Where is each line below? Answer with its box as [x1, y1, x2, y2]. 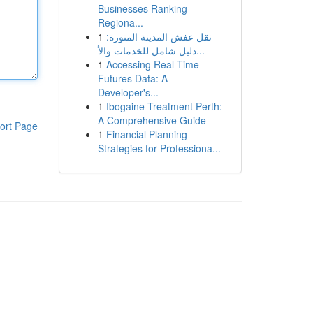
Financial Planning [105, 127, 187, 141]
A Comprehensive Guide [97, 113, 206, 127]
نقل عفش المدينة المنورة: [105, 29, 212, 43]
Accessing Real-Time [105, 57, 199, 71]
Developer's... [97, 85, 159, 99]
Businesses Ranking [97, 1, 187, 15]
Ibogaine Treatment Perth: [105, 99, 222, 113]
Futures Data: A [97, 71, 168, 85]
